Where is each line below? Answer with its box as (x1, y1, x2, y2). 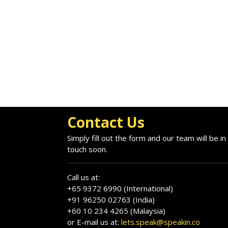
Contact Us (67, 112, 145, 132)
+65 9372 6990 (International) (67, 183, 173, 193)
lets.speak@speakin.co (121, 216, 200, 227)
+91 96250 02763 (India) (67, 194, 155, 205)
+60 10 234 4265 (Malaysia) (67, 205, 165, 216)
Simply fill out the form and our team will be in (67, 132, 226, 143)
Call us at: (67, 172, 100, 182)
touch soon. (67, 144, 107, 154)
